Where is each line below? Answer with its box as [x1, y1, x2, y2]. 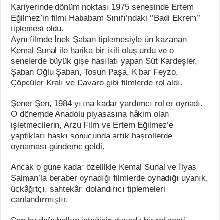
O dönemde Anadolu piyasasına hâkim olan [11, 109, 169, 119]
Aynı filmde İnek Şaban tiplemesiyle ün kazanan [11, 34, 187, 44]
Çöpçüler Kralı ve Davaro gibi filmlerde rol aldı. [11, 78, 183, 87]
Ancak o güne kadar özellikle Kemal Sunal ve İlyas [11, 162, 197, 172]
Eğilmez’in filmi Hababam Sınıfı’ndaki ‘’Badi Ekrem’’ [11, 13, 200, 23]
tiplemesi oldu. [11, 24, 64, 33]
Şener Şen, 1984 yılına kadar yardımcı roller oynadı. [11, 98, 203, 108]
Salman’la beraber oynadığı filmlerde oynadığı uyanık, [11, 173, 209, 183]
